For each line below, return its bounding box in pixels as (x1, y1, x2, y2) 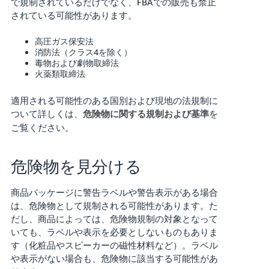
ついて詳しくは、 (10, 107, 83, 119)
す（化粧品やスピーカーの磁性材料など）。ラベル (10, 239, 218, 250)
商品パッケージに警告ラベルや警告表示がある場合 (10, 186, 218, 198)
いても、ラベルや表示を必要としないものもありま (10, 226, 218, 237)
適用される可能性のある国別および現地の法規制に (10, 94, 218, 106)
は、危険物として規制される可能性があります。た (10, 199, 218, 211)
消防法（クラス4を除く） (34, 46, 132, 57)
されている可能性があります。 (10, 9, 137, 20)
